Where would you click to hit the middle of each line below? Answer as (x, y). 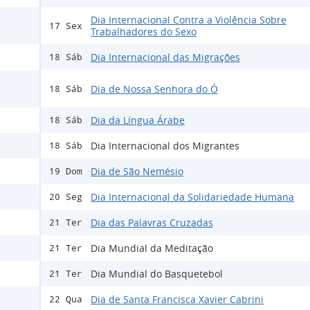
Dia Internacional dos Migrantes (165, 146)
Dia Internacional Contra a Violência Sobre (189, 20)
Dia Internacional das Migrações (165, 57)
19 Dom (66, 172)
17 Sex (66, 26)
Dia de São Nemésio (137, 172)
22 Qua (66, 300)
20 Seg (66, 197)
